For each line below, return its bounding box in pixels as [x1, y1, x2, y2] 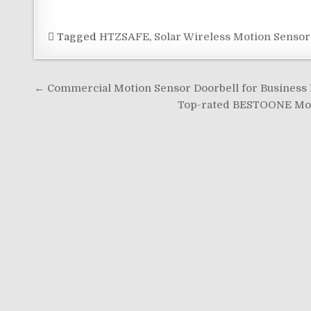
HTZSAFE [99, 31, 150, 43]
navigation [33, 95, 131, 121]
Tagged [54, 31, 100, 43]
